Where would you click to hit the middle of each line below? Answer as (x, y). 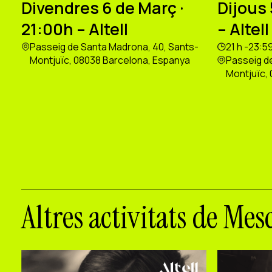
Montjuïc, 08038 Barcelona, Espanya (110, 60)
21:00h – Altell (75, 29)
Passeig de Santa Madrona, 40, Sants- (114, 47)
